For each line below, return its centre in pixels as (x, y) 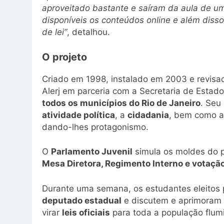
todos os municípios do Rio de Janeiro (121, 103)
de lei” (54, 32)
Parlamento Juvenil (92, 152)
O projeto (64, 57)
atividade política (78, 115)
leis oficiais (86, 212)
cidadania (148, 115)
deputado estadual (82, 200)
